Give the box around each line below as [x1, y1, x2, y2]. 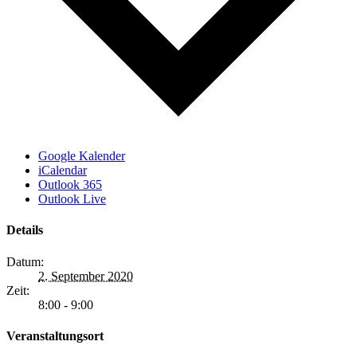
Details [6, 223, 43, 237]
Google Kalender [38, 149, 125, 163]
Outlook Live [38, 192, 106, 206]
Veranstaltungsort [6, 329, 104, 343]
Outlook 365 [38, 178, 102, 192]
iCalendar [38, 163, 87, 178]
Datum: [6, 254, 44, 269]
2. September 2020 [38, 269, 133, 283]
